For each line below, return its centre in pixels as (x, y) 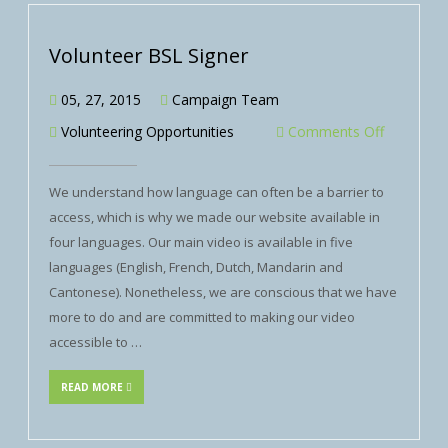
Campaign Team (225, 99)
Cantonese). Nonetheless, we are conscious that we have (223, 292)
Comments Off (336, 131)
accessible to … (95, 342)
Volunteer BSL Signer (149, 55)
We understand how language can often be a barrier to (216, 192)
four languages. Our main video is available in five (201, 242)
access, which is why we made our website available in (214, 217)
